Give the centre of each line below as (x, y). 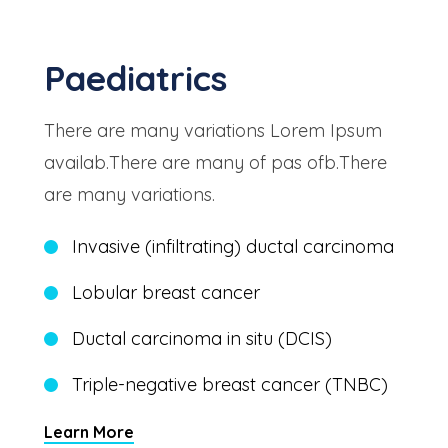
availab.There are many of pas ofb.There (215, 162)
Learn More (89, 432)
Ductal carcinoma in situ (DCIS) (202, 338)
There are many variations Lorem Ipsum (213, 130)
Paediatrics (135, 78)
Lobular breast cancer (166, 292)
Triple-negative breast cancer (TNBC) (230, 384)
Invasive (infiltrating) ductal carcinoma (233, 246)
